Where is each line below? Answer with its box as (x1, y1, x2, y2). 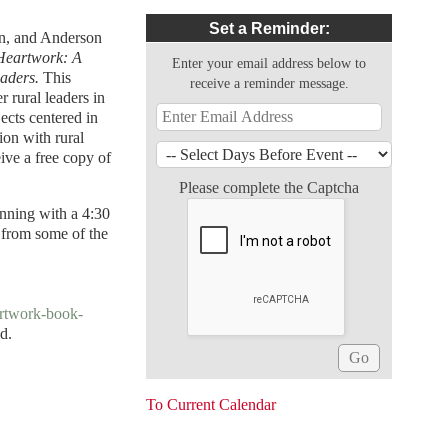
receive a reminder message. (189, 75, 349, 91)
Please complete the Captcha (179, 179, 360, 196)
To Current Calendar (146, 396, 277, 413)
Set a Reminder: (208, 20, 330, 37)
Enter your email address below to (172, 55, 367, 71)
